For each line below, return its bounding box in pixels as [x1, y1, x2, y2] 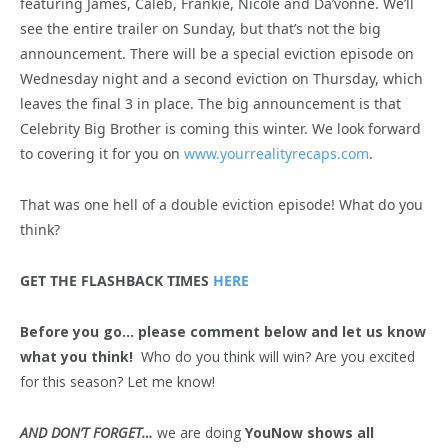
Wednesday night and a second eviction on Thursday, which [20, 68, 423, 88]
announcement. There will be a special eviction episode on [20, 43, 414, 63]
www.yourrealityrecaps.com [184, 143, 369, 163]
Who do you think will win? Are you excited [133, 346, 415, 366]
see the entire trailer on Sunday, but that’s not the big [20, 18, 381, 38]
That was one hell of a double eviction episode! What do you [20, 194, 423, 214]
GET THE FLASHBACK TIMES [20, 270, 213, 290]
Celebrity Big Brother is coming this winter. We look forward [20, 118, 421, 138]
